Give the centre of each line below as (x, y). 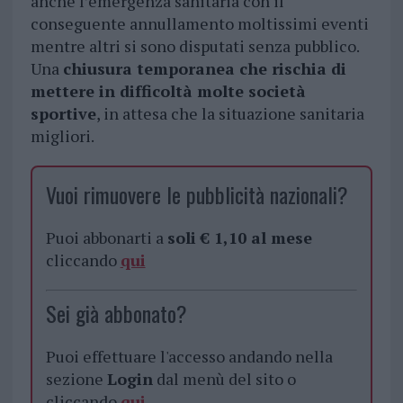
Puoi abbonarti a (106, 238)
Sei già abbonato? (116, 313)
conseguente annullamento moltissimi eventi (199, 24)
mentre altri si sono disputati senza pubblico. (194, 46)
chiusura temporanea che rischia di (204, 69)
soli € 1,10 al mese (239, 238)
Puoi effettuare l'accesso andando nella (189, 357)
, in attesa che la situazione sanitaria (230, 114)
